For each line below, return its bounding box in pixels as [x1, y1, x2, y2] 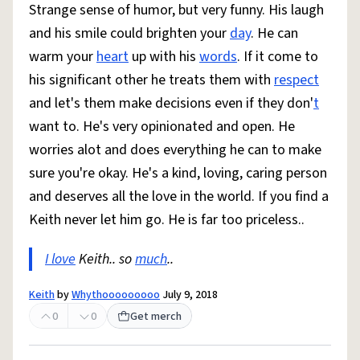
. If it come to [237, 47, 318, 67]
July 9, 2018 [160, 287, 218, 303]
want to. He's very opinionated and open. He [29, 117, 295, 137]
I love [45, 249, 76, 269]
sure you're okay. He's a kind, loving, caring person [29, 163, 327, 183]
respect [274, 70, 319, 90]
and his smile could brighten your [29, 23, 230, 43]
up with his [129, 47, 199, 67]
